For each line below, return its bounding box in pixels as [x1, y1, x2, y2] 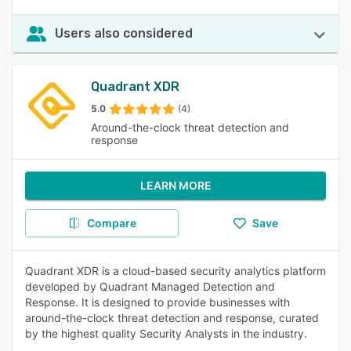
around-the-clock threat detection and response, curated [25, 311, 319, 324]
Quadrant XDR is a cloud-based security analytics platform [25, 264, 326, 277]
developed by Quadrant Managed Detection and [25, 280, 275, 293]
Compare [86, 216, 136, 230]
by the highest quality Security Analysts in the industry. [25, 327, 307, 340]
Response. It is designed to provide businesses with [25, 295, 290, 309]
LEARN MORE [139, 179, 212, 192]
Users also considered [55, 26, 193, 41]
